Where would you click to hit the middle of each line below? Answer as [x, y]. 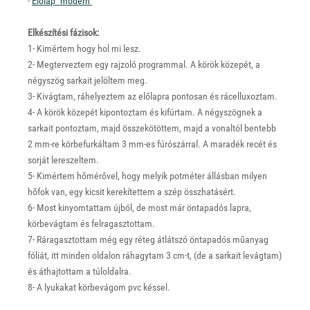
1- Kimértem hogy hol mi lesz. [84, 48]
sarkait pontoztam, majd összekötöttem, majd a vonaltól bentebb [152, 128]
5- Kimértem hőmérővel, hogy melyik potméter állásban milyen [147, 176]
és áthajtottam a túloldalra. [80, 271]
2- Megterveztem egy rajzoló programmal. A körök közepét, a [144, 64]
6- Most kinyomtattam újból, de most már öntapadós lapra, [139, 208]
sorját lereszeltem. [63, 160]
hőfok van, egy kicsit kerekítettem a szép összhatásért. [132, 192]
